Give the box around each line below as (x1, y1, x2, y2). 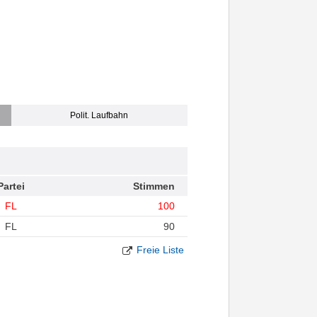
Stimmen (132, 180, 175, 192)
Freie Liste (136, 244, 184, 256)
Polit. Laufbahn (70, 110, 129, 121)
